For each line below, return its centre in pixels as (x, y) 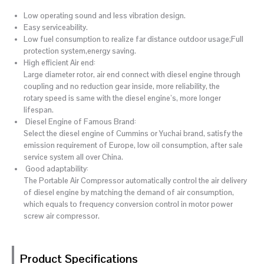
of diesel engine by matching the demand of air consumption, (129, 193)
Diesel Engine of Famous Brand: (80, 122)
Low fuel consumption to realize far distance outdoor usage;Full (133, 39)
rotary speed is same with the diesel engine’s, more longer (122, 98)
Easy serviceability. (56, 28)
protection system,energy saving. (80, 51)
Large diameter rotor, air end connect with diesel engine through (132, 75)
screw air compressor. (62, 216)
